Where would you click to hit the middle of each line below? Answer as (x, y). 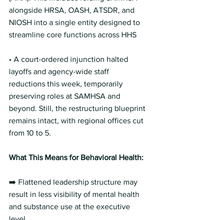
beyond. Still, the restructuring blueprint (78, 108)
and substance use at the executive (70, 206)
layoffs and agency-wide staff (60, 71)
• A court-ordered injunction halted (69, 59)
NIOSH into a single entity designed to (75, 22)
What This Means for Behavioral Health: (77, 157)
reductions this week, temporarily (67, 84)
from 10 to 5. (31, 133)
